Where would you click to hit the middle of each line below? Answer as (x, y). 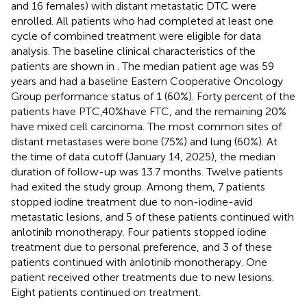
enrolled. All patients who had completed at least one (142, 21)
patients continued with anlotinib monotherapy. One (139, 262)
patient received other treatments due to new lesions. (143, 277)
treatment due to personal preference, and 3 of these (142, 247)
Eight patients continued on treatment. (106, 292)
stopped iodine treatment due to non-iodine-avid (132, 201)
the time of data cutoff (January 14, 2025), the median (143, 156)
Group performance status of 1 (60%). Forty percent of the (153, 96)
